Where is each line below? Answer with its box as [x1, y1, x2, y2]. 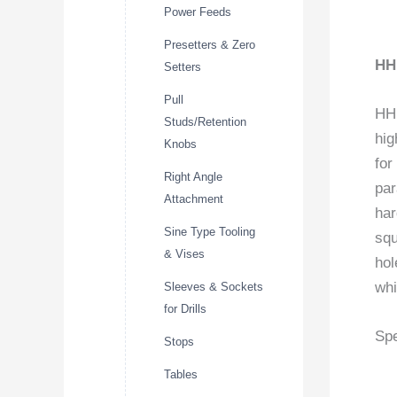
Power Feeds [164, 4, 231, 19]
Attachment [164, 191, 223, 206]
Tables [164, 367, 198, 381]
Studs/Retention [164, 114, 246, 128]
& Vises [164, 246, 205, 261]
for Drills [164, 301, 206, 315]
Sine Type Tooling [164, 224, 255, 238]
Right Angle [164, 169, 222, 183]
